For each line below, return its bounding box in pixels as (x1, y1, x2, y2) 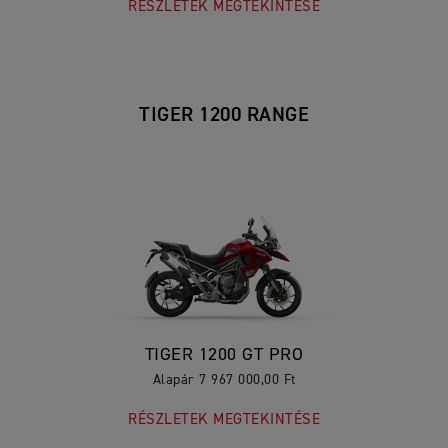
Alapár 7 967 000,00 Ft (152, 372, 296, 387)
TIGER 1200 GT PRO (144, 345, 304, 364)
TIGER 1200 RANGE (139, 104, 309, 125)
